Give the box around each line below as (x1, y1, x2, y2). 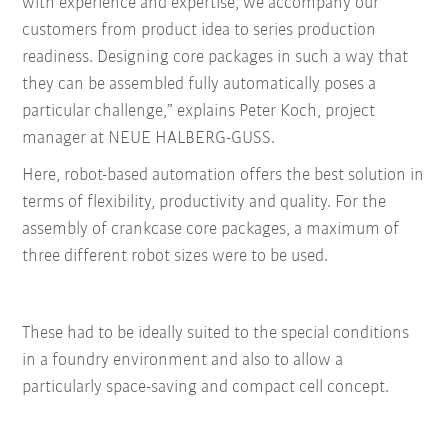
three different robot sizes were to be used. (22, 247, 329, 267)
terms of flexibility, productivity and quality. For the (22, 193, 387, 213)
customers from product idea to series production (22, 21, 377, 41)
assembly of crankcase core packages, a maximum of (22, 220, 400, 240)
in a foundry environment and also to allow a (22, 351, 344, 371)
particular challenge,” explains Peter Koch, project (22, 102, 376, 122)
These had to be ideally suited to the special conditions (22, 324, 410, 344)
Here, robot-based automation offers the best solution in (22, 166, 425, 186)
